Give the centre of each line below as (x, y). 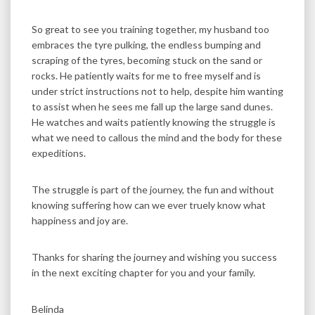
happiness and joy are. (80, 221)
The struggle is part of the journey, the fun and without (153, 190)
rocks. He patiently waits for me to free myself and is (146, 76)
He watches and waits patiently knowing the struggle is (154, 122)
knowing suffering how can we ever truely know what (149, 205)
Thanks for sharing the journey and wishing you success (154, 257)
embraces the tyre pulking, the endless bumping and (146, 45)
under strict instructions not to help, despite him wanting (157, 91)
